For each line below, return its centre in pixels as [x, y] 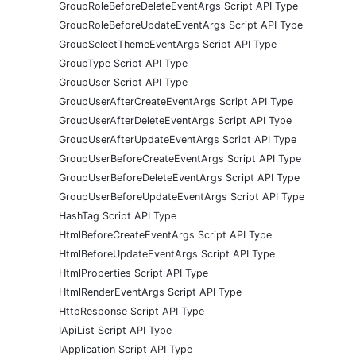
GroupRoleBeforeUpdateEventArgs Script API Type [181, 25]
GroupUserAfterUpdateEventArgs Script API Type [178, 139]
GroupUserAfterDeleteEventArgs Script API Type [175, 120]
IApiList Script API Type [115, 330]
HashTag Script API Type [118, 215]
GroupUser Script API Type [123, 82]
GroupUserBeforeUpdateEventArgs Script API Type [182, 196]
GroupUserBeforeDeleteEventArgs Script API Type [179, 177]
